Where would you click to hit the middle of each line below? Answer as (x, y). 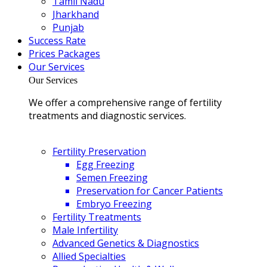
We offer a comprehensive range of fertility (125, 103)
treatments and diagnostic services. (107, 116)
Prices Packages (64, 54)
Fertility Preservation (99, 151)
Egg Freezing (105, 164)
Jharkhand (76, 14)
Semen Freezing (112, 178)
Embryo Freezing (114, 204)
